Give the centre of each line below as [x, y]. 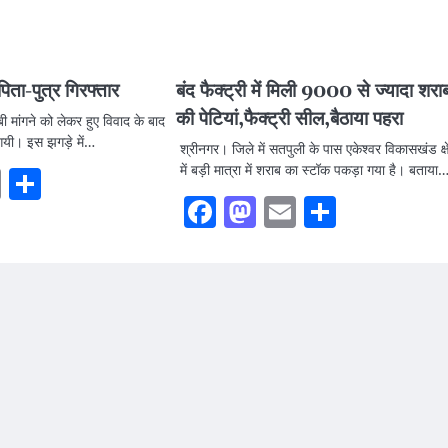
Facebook [277, 211]
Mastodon [319, 211]
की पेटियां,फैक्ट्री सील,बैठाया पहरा [289, 119]
